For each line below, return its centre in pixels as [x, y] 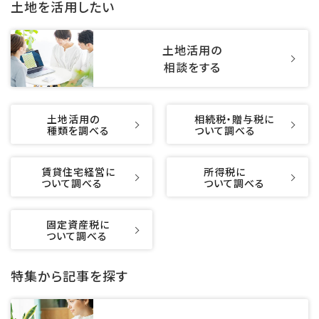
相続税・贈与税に [234, 119]
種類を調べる [78, 130]
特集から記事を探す [69, 276]
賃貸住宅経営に [78, 171]
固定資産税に [78, 224]
